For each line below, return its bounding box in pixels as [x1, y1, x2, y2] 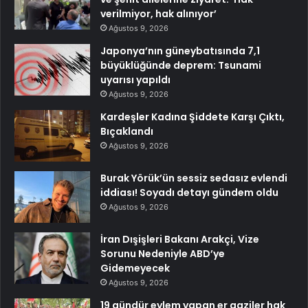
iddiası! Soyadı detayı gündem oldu [100, 186, 278, 200]
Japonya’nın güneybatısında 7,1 [100, 44, 260, 58]
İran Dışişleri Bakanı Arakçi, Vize [100, 232, 259, 247]
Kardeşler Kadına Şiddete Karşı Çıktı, [100, 110, 285, 124]
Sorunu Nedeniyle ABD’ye [100, 247, 225, 261]
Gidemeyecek [100, 261, 170, 276]
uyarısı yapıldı [100, 73, 170, 87]
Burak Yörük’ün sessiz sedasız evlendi [100, 171, 287, 186]
